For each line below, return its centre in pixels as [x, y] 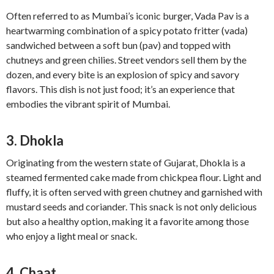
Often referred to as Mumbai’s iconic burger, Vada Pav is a [128, 16]
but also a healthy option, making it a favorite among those [128, 221]
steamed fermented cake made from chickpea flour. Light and [134, 177]
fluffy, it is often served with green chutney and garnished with [134, 192]
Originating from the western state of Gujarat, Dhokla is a [126, 163]
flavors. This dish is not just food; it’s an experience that [120, 89]
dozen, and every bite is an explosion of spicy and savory [123, 75]
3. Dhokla [35, 141]
